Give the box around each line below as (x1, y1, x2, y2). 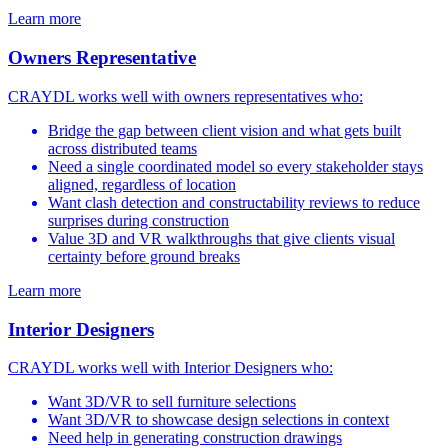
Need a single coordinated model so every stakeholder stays (48, 157, 423, 175)
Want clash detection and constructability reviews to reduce (48, 193, 420, 211)
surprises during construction (48, 211, 229, 229)
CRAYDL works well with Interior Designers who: (8, 359, 333, 377)
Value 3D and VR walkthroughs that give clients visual (48, 229, 395, 247)
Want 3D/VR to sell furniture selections (48, 393, 296, 411)
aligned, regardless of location (48, 175, 236, 193)
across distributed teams (48, 139, 197, 157)
